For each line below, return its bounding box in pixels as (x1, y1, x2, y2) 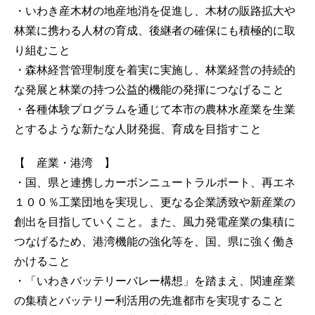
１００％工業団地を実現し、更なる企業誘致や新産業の (14, 195, 295, 208)
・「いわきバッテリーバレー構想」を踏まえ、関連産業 (14, 274, 295, 287)
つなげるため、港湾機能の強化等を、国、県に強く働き (14, 235, 295, 247)
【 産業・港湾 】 (14, 156, 115, 169)
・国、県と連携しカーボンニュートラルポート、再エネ (14, 176, 295, 188)
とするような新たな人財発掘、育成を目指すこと (14, 122, 262, 135)
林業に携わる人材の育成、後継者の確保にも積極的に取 (14, 24, 295, 37)
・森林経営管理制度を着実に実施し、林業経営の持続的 (14, 63, 295, 76)
